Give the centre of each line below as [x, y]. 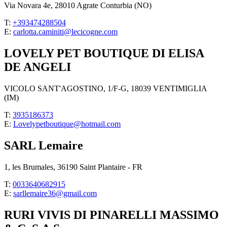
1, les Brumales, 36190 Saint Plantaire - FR [73, 167]
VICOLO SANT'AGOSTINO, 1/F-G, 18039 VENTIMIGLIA [105, 89]
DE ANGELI [37, 67]
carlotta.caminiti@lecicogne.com [65, 32]
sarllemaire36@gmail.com [55, 193]
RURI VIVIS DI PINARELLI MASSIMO [111, 215]
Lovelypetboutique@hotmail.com [67, 124]
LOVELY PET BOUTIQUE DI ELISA [104, 53]
